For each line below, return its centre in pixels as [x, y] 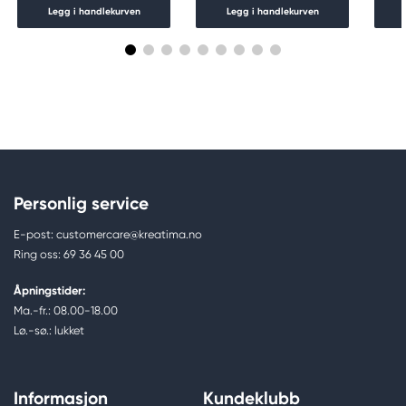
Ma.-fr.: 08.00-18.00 [66, 310]
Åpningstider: [49, 290]
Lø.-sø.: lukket [49, 330]
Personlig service [81, 203]
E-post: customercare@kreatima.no [108, 234]
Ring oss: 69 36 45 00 [69, 254]
